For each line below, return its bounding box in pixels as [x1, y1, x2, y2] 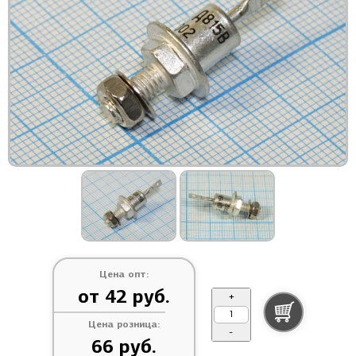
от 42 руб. [77, 284, 170, 309]
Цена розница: [87, 318, 160, 331]
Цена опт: [99, 268, 149, 281]
